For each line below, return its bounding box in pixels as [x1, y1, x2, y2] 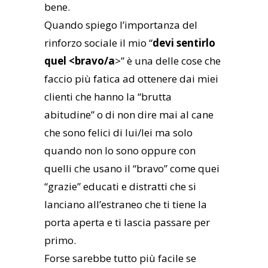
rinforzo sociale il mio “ [44, 36, 153, 50]
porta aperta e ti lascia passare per [44, 215, 210, 230]
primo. [44, 233, 76, 248]
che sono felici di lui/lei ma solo [44, 126, 193, 140]
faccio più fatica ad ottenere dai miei [44, 72, 218, 86]
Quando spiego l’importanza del [44, 18, 197, 32]
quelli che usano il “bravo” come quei [44, 162, 220, 176]
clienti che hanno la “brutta [44, 90, 172, 104]
